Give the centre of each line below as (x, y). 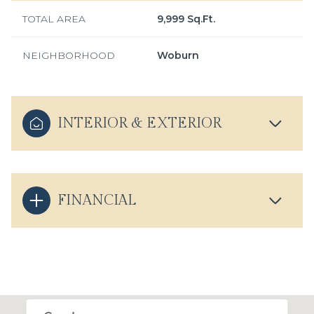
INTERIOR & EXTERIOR (139, 123)
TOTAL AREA (54, 19)
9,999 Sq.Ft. (186, 19)
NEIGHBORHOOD (69, 55)
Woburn (178, 55)
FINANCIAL (97, 200)
